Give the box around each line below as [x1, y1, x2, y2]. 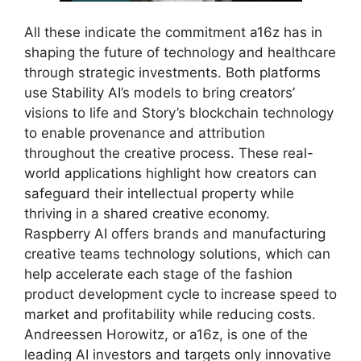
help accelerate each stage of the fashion [24, 265, 293, 282]
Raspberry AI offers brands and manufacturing [24, 225, 326, 242]
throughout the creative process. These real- [24, 144, 313, 161]
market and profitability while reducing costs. [24, 305, 316, 322]
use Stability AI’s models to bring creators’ [24, 84, 295, 101]
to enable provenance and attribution [24, 124, 265, 141]
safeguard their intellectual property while [24, 185, 294, 201]
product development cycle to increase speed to [24, 285, 337, 302]
